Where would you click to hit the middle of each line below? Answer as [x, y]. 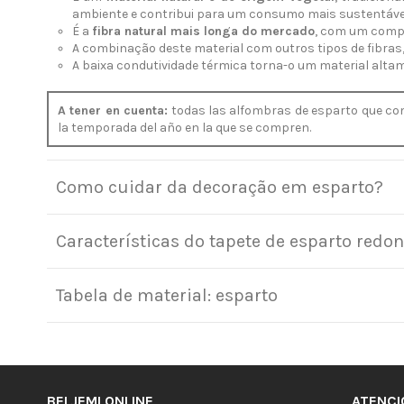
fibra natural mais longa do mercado [203, 32]
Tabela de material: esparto [167, 295]
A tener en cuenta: [113, 110]
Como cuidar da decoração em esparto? [220, 187]
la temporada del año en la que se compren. [184, 127]
